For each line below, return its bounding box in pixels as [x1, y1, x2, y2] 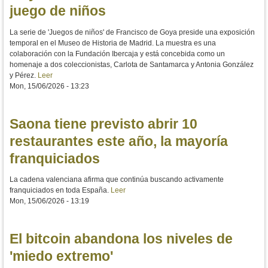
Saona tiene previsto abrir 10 [10, 115, 197, 132]
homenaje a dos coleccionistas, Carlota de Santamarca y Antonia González [10, 60, 254, 69]
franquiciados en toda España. [10, 186, 111, 195]
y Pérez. [10, 71, 38, 80]
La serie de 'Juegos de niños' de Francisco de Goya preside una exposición [10, 28, 255, 36]
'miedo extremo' [10, 248, 113, 264]
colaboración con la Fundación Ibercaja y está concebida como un [10, 49, 225, 58]
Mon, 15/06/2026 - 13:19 [10, 197, 89, 206]
